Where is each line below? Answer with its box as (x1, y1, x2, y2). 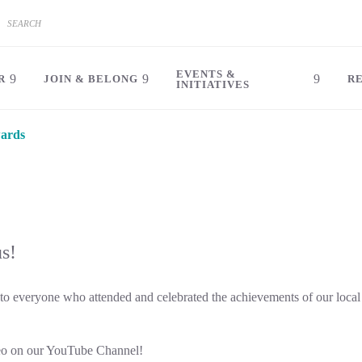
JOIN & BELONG (44, 73, 138, 85)
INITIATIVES (176, 78, 250, 90)
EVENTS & (176, 67, 236, 80)
